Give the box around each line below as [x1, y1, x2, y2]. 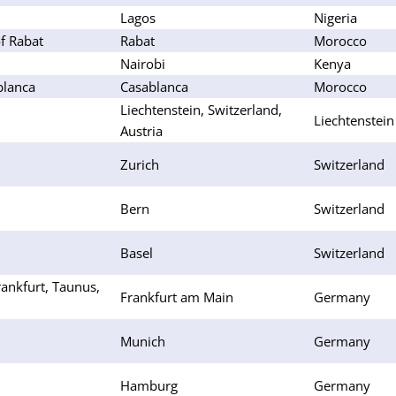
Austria [120, 121, 163, 140]
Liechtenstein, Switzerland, [120, 100, 282, 118]
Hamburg [120, 376, 178, 394]
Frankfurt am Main [120, 287, 233, 306]
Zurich [120, 155, 159, 173]
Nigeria [314, 8, 357, 27]
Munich [120, 331, 165, 350]
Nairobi [120, 54, 165, 72]
